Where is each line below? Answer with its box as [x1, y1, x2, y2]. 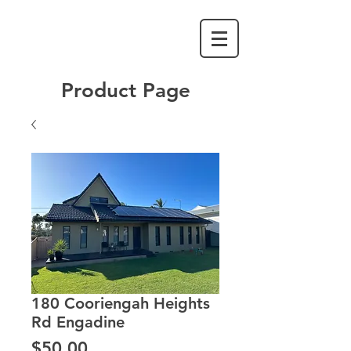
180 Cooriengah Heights [31, 294, 210, 313]
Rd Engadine [31, 313, 125, 331]
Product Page [60, 78, 190, 103]
